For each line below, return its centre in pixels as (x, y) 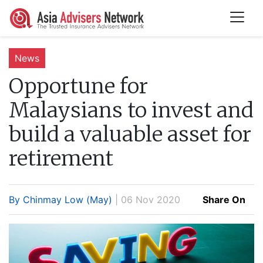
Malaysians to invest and (131, 110)
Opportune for (78, 86)
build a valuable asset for (130, 134)
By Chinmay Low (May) (60, 199)
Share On (224, 199)
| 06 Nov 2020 (146, 199)
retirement (61, 158)
